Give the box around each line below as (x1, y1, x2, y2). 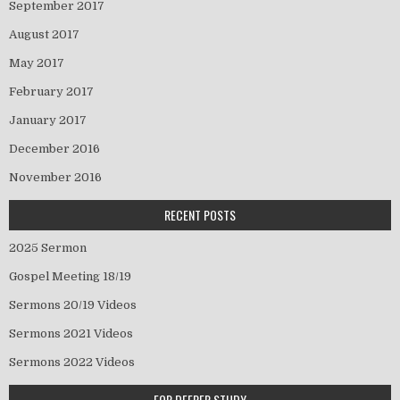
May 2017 (9, 56, 64, 71)
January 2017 (9, 113, 87, 128)
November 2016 (9, 171, 102, 185)
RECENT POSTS (164, 205, 236, 225)
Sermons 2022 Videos (9, 355, 135, 370)
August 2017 (9, 28, 79, 42)
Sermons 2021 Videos (9, 327, 133, 341)
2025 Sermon (9, 241, 87, 255)
